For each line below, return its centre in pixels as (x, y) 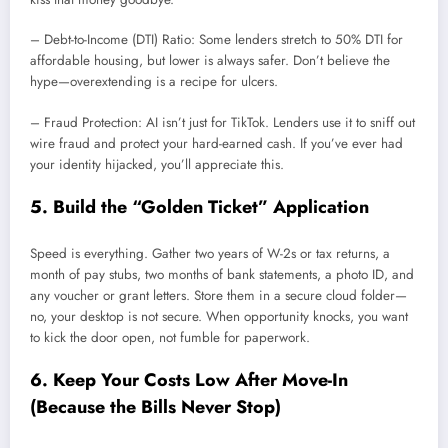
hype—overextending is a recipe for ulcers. (154, 82)
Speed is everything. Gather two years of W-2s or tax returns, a (210, 254)
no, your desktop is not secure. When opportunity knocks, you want (219, 317)
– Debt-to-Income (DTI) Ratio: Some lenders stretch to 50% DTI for (216, 40)
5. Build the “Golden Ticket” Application (199, 206)
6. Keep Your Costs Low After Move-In (189, 380)
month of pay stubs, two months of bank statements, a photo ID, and (222, 275)
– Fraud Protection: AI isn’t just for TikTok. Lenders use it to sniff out (222, 122)
